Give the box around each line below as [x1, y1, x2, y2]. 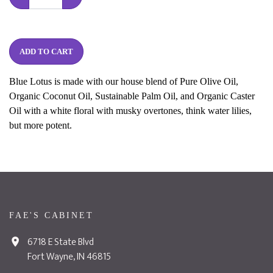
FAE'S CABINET [9, 211, 94, 220]
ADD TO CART [38, 47, 73, 56]
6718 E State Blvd [27, 234, 94, 250]
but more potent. [9, 120, 72, 130]
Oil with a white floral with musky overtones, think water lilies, [9, 105, 252, 116]
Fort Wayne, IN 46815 [27, 249, 111, 265]
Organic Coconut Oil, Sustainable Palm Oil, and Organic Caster [9, 91, 255, 101]
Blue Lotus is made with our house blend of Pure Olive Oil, [9, 76, 238, 87]
